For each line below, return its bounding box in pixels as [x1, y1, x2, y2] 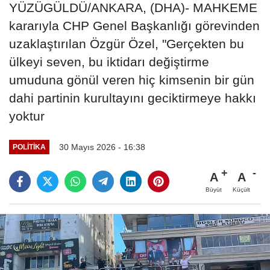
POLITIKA [12, 143, 46, 151]
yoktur [9, 108, 45, 123]
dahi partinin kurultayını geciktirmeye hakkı [9, 90, 256, 105]
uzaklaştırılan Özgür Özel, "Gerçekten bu [9, 36, 244, 51]
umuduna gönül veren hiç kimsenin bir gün [9, 72, 254, 87]
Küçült [233, 186, 250, 193]
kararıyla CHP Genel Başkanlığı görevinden [9, 18, 260, 33]
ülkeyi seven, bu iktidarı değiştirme [9, 54, 209, 69]
